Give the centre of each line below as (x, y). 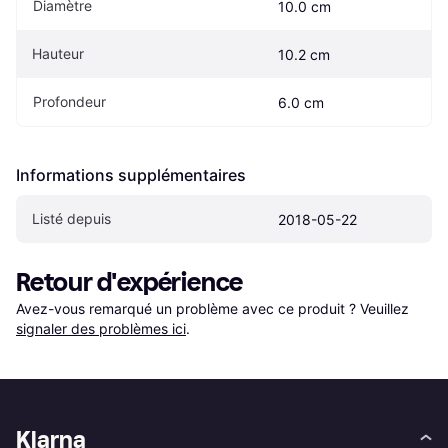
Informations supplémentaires (131, 175)
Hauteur (58, 54)
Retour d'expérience (130, 283)
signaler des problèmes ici (101, 329)
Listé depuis (71, 219)
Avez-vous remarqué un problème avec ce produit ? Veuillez (214, 309)
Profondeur (69, 102)
